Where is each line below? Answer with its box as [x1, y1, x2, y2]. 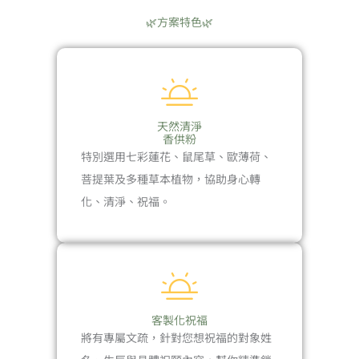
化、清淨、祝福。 [81, 193, 171, 210]
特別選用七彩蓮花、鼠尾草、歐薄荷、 [81, 148, 272, 165]
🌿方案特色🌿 [146, 14, 213, 30]
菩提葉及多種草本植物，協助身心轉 [81, 171, 261, 188]
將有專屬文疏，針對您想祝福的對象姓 [81, 329, 272, 346]
